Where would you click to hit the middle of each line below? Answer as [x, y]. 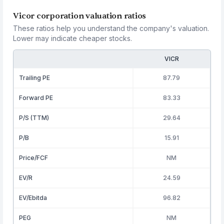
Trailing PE [35, 78]
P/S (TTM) [34, 118]
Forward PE [36, 98]
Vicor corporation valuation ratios [80, 16]
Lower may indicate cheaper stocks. [73, 38]
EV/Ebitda [33, 198]
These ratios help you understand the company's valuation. [111, 28]
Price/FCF [34, 158]
